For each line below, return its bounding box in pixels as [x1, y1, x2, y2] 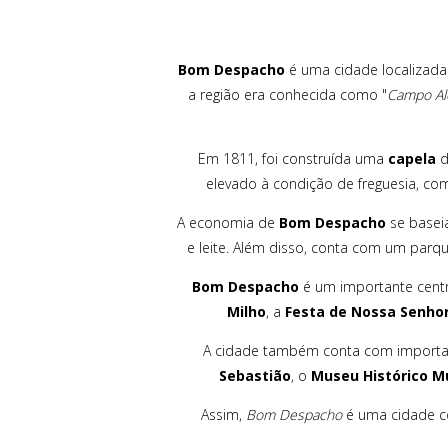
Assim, [200, 404, 246, 424]
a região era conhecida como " [187, 84, 387, 104]
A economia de [177, 212, 279, 232]
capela [388, 148, 436, 168]
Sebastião [218, 365, 291, 385]
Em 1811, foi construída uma [198, 148, 388, 168]
